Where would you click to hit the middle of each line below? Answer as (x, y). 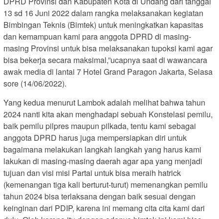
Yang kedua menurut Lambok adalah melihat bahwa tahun (104, 102)
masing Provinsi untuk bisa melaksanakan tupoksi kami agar (108, 48)
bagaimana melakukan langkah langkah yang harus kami (102, 149)
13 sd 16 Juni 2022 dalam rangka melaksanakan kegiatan (103, 13)
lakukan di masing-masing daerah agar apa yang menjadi (103, 161)
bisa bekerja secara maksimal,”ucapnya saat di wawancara (105, 60)
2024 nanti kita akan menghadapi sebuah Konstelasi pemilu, (108, 114)
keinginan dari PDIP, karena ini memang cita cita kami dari (104, 208)
